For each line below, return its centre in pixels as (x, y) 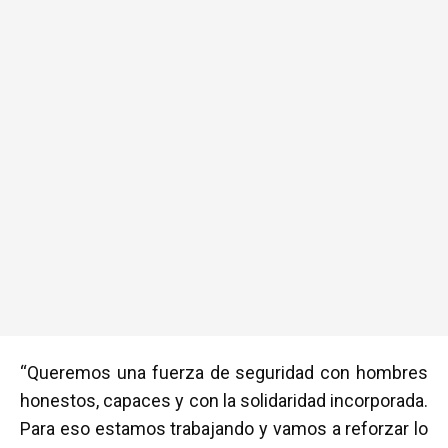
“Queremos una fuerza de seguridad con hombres (224, 372)
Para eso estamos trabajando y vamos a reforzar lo (224, 428)
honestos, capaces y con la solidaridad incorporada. (224, 400)
